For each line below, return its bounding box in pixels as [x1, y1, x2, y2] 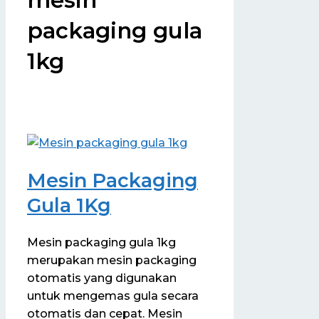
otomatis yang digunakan [27, 271, 177, 286]
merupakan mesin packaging [27, 253, 197, 268]
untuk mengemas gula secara [27, 289, 199, 303]
